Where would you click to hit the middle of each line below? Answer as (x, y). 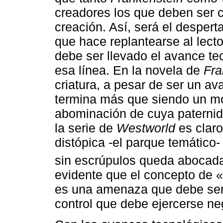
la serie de (86, 128)
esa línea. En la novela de (129, 70)
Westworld (146, 128)
